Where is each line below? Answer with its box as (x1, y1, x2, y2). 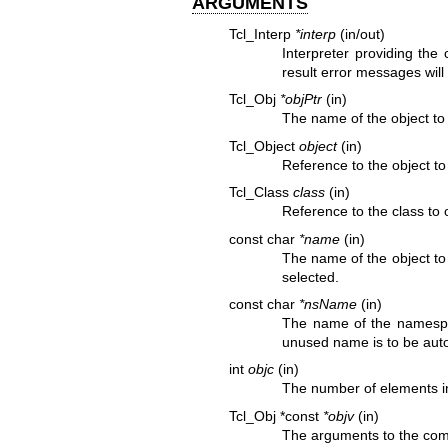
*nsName (298, 295, 357, 312)
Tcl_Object (228, 137, 299, 154)
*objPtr (279, 91, 322, 108)
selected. (282, 268, 340, 285)
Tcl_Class (228, 184, 293, 201)
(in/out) (335, 26, 385, 42)
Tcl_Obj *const (228, 407, 323, 424)
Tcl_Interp (228, 26, 295, 42)
